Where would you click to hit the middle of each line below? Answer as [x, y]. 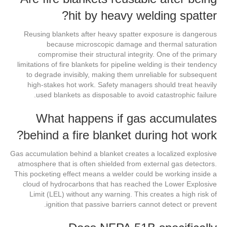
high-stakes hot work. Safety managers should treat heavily [122, 85]
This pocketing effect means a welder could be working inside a [116, 174]
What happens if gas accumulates [126, 119]
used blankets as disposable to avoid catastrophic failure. [126, 95]
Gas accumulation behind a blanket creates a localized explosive [113, 154]
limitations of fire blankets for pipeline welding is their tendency [117, 65]
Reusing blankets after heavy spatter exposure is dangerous [120, 34]
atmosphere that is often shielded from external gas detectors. [117, 164]
